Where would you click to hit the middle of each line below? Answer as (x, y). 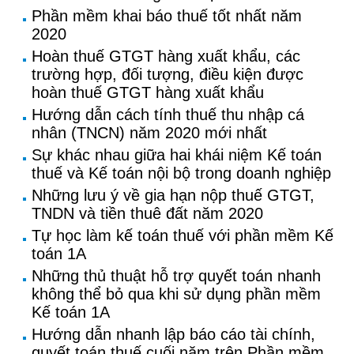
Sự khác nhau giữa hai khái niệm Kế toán (177, 155)
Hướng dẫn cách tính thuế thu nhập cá (168, 115)
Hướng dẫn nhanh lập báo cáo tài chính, (173, 334)
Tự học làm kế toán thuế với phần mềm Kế (183, 235)
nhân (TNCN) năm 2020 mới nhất (149, 133)
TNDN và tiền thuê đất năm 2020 (147, 213)
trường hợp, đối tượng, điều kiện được (168, 74)
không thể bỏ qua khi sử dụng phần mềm (176, 294)
